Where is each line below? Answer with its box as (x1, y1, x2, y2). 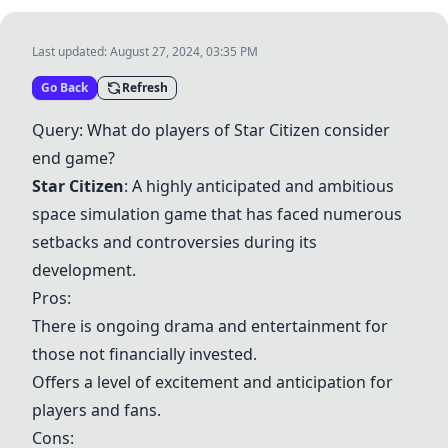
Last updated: (32, 43, 110, 60)
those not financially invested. (32, 343, 257, 365)
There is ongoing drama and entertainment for (32, 315, 388, 337)
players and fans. (32, 399, 161, 421)
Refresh (122, 79, 168, 96)
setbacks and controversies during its (32, 231, 317, 253)
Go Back (41, 79, 88, 96)
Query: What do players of (32, 119, 234, 141)
